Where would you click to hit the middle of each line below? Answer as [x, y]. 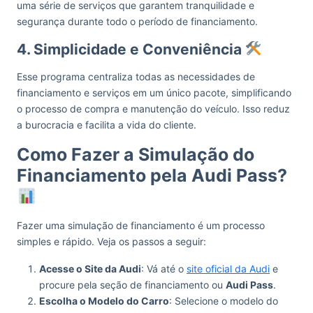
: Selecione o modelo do [224, 301]
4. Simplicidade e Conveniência [131, 49]
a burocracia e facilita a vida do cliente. [107, 125]
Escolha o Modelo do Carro [104, 301]
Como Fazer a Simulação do [136, 154]
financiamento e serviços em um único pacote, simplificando [154, 93]
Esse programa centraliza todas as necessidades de [136, 77]
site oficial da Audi [228, 269]
